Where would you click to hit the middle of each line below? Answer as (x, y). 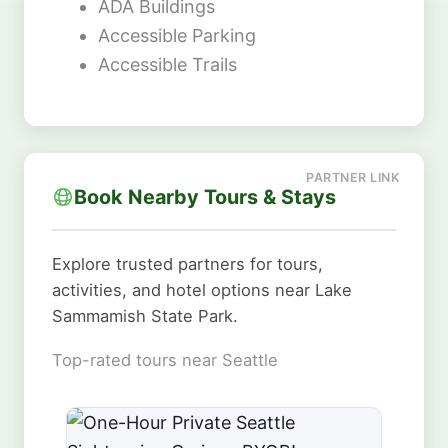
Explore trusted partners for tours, (187, 263)
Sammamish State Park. (145, 315)
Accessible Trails (167, 64)
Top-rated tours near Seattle (165, 359)
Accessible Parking (177, 35)
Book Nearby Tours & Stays (205, 196)
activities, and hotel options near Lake (202, 289)
